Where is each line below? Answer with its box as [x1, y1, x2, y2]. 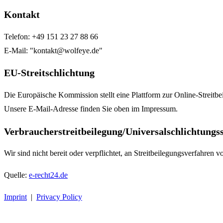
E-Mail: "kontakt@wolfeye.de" [4, 46, 103, 55]
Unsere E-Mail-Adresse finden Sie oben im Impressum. [4, 104, 178, 113]
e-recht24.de [29, 171, 68, 180]
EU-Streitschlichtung [4, 67, 95, 79]
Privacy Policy [36, 193, 82, 202]
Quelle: [4, 171, 29, 180]
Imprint [4, 193, 27, 202]
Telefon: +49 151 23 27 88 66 [4, 32, 98, 41]
